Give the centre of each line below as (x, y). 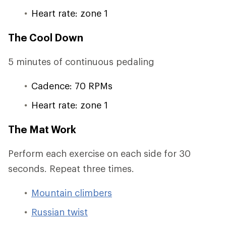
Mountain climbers (72, 193)
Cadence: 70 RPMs (72, 86)
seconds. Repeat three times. (71, 168)
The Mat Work (42, 129)
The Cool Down (46, 37)
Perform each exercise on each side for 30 (99, 153)
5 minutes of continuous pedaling (81, 62)
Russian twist (60, 212)
